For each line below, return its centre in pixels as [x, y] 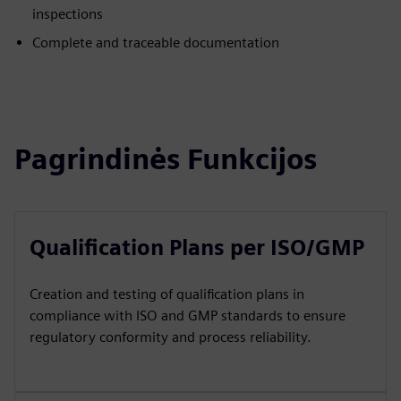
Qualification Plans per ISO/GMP [197, 247]
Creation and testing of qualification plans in [167, 294]
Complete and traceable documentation [156, 43]
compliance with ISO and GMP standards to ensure [188, 316]
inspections [68, 14]
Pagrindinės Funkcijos [166, 159]
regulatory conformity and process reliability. [171, 337]
